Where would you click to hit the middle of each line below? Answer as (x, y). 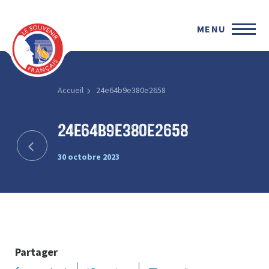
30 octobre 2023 (88, 156)
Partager (36, 252)
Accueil (70, 90)
